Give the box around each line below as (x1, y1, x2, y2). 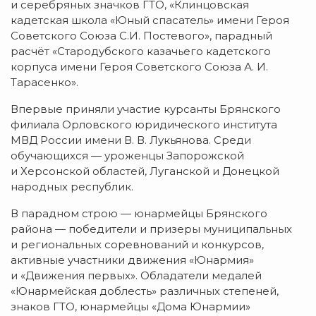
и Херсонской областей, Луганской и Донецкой (11, 164, 279, 178)
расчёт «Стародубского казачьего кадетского (11, 44, 271, 59)
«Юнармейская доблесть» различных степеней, (11, 284, 279, 298)
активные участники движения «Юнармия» (11, 253, 254, 267)
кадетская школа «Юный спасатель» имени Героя (11, 13, 289, 28)
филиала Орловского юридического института (11, 118, 277, 132)
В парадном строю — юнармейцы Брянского (11, 207, 267, 221)
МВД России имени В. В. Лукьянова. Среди (11, 133, 251, 147)
